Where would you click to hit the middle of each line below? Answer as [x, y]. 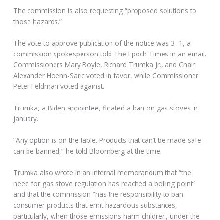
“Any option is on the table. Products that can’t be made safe [108, 140]
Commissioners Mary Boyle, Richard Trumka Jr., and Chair [104, 65]
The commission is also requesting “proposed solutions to [105, 11]
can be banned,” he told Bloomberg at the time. [88, 151]
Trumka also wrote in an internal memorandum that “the [102, 172]
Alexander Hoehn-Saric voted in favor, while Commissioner [106, 76]
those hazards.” [38, 22]
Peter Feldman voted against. [59, 86]
